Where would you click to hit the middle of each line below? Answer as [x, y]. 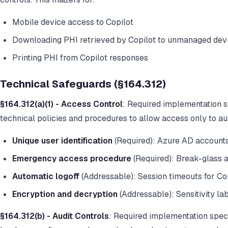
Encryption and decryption [65, 194]
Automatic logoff [46, 177]
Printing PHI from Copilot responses [80, 58]
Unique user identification [62, 141]
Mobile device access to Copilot [73, 22]
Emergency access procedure [72, 159]
